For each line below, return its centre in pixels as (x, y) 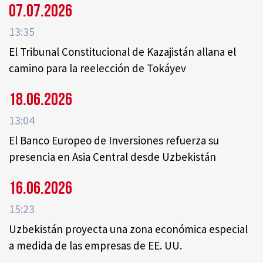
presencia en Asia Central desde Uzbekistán (112, 157)
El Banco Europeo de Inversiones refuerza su (114, 141)
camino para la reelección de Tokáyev (97, 68)
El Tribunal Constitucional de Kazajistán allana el (122, 52)
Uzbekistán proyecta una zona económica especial (128, 229)
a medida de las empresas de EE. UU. (95, 246)
